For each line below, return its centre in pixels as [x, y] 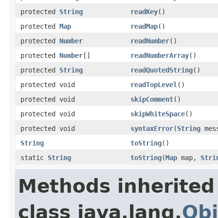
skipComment [152, 99]
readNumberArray [160, 55]
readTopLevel [154, 84]
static [34, 157]
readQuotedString [162, 70]
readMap [144, 26]
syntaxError [152, 128]
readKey [144, 11]
